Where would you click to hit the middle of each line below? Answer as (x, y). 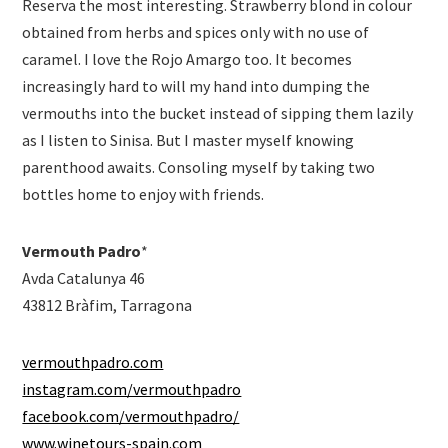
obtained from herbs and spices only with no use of (196, 32)
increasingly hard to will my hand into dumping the (196, 86)
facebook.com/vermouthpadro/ (131, 416)
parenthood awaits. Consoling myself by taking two (199, 167)
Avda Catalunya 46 (84, 278)
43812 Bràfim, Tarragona (107, 305)
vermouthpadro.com (93, 362)
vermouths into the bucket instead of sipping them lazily (218, 113)
